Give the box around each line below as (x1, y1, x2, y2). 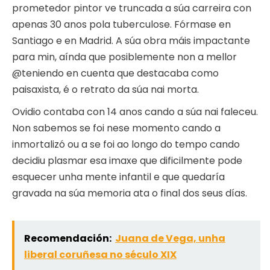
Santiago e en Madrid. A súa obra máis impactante (12, 34, 250, 48)
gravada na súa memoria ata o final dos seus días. (12, 186, 247, 201)
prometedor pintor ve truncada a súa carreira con (12, 1, 251, 16)
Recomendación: (24, 231, 111, 246)
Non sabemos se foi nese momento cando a (12, 121, 221, 136)
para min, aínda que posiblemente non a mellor (12, 50, 237, 64)
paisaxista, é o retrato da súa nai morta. (12, 83, 199, 97)
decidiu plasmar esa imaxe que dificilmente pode (12, 154, 242, 168)
